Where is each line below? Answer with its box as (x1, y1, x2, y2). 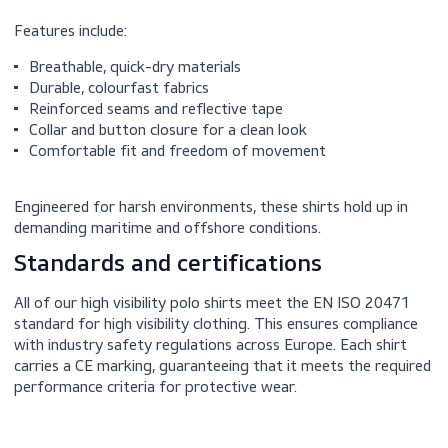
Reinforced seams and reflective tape (31, 209, 315, 231)
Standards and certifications (15, 380, 359, 407)
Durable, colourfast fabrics (31, 185, 232, 208)
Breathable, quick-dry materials (31, 162, 268, 184)
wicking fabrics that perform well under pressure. (15, 44, 392, 66)
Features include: (15, 123, 142, 145)
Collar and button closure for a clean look (31, 232, 341, 254)
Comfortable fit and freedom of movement (31, 255, 362, 278)
